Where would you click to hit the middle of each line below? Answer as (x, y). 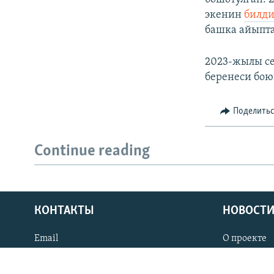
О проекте (245, 238)
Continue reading (92, 152)
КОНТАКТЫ (64, 211)
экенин (225, 15)
